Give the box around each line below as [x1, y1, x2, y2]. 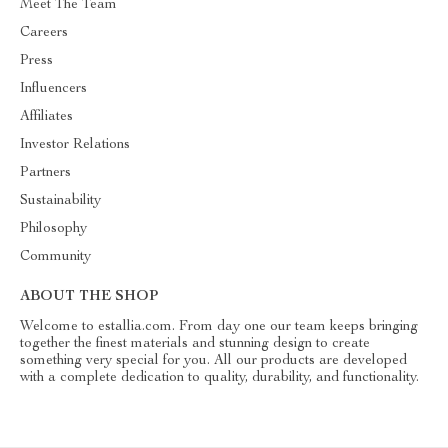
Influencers [20, 82, 87, 96]
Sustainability [20, 194, 101, 208]
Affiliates [20, 110, 73, 124]
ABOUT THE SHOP [20, 290, 158, 304]
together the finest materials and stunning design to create [20, 337, 370, 351]
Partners [20, 166, 71, 180]
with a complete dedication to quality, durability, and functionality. [20, 371, 419, 385]
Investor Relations [20, 138, 130, 152]
